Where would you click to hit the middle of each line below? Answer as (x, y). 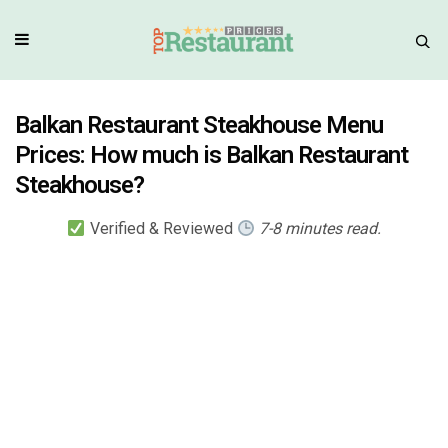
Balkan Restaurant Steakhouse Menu (199, 124)
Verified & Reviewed (161, 229)
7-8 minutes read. (319, 229)
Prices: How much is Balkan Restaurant (212, 154)
